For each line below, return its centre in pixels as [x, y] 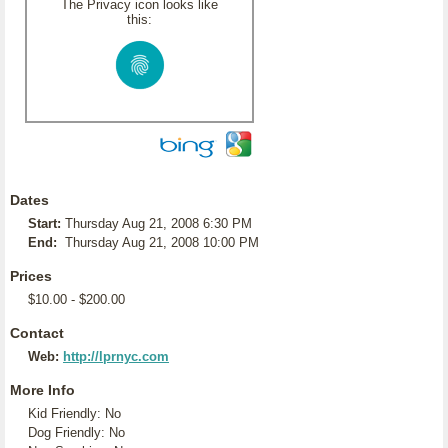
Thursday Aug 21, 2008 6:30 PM [158, 223]
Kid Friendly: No [74, 413]
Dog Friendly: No [76, 432]
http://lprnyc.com [116, 356]
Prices [31, 276]
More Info [42, 390]
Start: [44, 223]
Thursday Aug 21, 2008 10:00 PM [162, 242]
